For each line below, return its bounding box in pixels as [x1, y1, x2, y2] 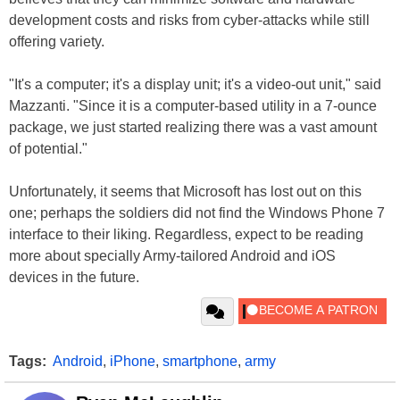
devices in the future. [9, 270, 139, 285]
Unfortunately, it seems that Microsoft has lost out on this [9, 184, 362, 199]
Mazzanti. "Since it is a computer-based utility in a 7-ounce [9, 98, 377, 113]
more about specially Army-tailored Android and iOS [9, 248, 336, 263]
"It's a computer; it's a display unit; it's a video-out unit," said [9, 77, 381, 92]
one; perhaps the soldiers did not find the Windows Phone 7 [9, 205, 385, 221]
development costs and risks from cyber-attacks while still [9, 12, 370, 28]
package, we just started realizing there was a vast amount [9, 120, 377, 135]
